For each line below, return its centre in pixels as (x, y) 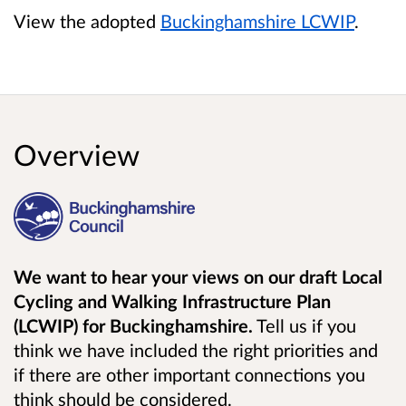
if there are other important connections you (189, 374)
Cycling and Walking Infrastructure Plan (172, 300)
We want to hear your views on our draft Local (198, 276)
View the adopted (87, 21)
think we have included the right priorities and (196, 349)
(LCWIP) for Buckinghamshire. (133, 325)
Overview (77, 154)
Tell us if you (304, 325)
